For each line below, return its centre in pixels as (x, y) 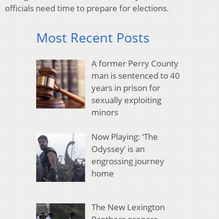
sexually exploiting (126, 100)
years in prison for (126, 88)
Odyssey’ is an (118, 149)
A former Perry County (135, 63)
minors (105, 112)
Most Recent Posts (93, 38)
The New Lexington (128, 207)
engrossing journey (128, 161)
